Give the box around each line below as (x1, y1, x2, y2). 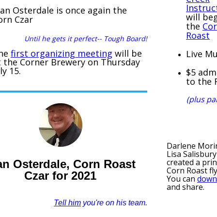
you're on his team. (81, 199, 147, 207)
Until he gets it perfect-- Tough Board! (24, 34, 147, 43)
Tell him (54, 199, 81, 207)
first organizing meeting (11, 47, 112, 59)
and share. (167, 182, 204, 192)
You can (167, 173, 197, 184)
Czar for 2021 (24, 169, 96, 182)
